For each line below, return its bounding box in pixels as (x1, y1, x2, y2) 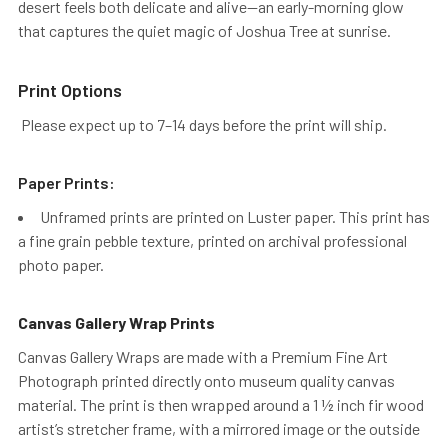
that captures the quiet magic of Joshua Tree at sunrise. (18, 20, 391, 40)
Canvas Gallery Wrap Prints (18, 312, 215, 332)
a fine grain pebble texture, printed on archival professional (18, 230, 407, 250)
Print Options (18, 78, 122, 101)
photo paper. (18, 254, 104, 274)
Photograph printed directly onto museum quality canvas (18, 370, 395, 390)
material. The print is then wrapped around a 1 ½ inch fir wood (18, 394, 424, 414)
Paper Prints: (18, 172, 115, 192)
